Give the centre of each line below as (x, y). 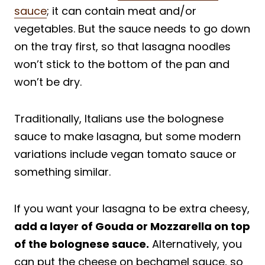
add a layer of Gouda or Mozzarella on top (132, 226)
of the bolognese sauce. (82, 244)
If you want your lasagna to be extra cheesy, (132, 208)
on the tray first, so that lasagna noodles (122, 46)
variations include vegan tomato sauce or (125, 154)
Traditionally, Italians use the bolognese (119, 118)
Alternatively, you (195, 244)
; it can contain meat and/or (122, 11)
